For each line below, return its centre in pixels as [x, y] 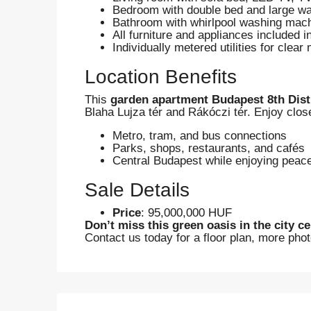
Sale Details [137, 190]
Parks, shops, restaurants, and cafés [209, 148]
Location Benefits [161, 76]
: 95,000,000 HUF [186, 212]
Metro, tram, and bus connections [200, 135]
